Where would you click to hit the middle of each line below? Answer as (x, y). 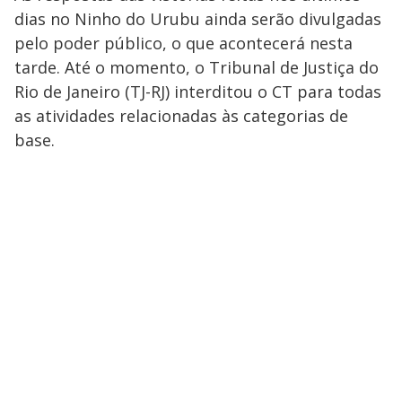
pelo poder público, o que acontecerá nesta (184, 44)
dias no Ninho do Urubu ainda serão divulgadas (198, 19)
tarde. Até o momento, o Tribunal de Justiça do (197, 68)
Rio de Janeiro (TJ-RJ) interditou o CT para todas (198, 92)
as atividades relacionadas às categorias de (181, 116)
